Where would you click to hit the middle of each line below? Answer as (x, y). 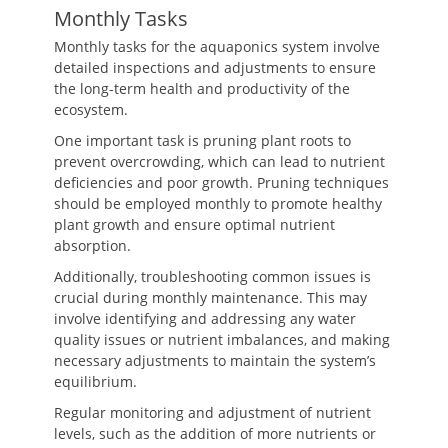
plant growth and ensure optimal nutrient (194, 224)
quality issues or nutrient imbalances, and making (222, 339)
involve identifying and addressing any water (205, 318)
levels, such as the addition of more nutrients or (215, 433)
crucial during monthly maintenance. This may (210, 297)
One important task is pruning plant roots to (202, 140)
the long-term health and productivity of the (202, 88)
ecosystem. (91, 109)
